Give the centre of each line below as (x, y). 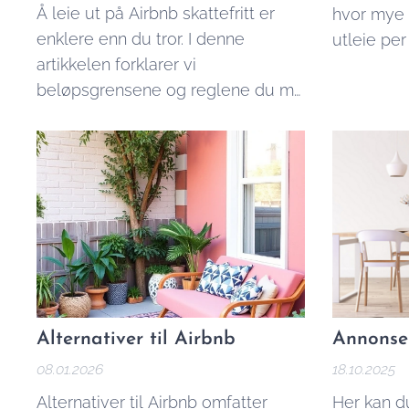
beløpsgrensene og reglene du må (170, 89)
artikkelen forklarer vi (116, 64)
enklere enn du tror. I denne (141, 38)
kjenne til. (72, 115)
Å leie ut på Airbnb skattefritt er (156, 13)
